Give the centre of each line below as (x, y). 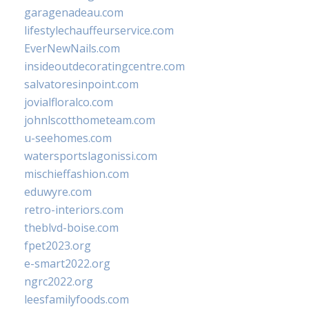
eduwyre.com (58, 192)
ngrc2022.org (59, 281)
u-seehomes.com (68, 138)
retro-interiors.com (74, 210)
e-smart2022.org (67, 263)
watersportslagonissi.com (91, 156)
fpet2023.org (58, 246)
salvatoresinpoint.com (81, 84)
